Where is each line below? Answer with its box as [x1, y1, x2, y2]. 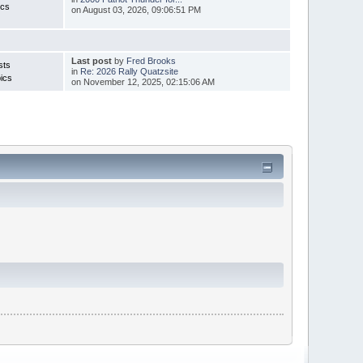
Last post [70, 56, 112, 66]
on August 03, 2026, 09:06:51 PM [70, 5, 201, 15]
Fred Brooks [126, 56, 176, 66]
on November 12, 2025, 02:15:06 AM [70, 77, 215, 88]
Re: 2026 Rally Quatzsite [79, 66, 178, 77]
